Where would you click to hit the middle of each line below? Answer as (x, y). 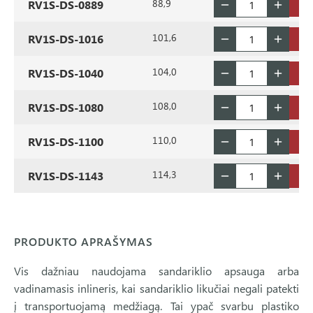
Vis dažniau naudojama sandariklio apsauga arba (156, 271)
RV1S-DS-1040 (66, 73)
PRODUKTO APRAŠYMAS (83, 241)
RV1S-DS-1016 (66, 39)
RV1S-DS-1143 (66, 176)
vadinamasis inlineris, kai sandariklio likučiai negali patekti (156, 288)
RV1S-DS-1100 (66, 141)
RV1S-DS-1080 (66, 107)
